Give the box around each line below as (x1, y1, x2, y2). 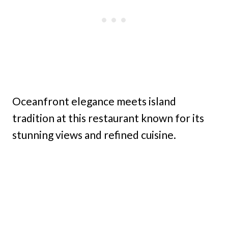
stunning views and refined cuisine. (12, 128, 176, 141)
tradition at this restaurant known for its (12, 111, 204, 124)
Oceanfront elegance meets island (12, 94, 176, 107)
